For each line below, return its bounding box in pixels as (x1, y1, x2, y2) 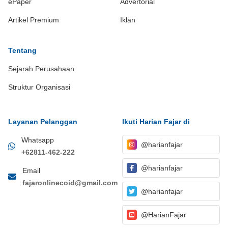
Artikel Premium (8, 16, 59, 24)
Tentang (8, 46, 37, 54)
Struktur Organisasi (8, 83, 70, 91)
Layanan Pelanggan (8, 118, 77, 126)
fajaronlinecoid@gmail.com (22, 179, 118, 187)
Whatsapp (21, 136, 54, 144)
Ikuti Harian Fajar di (122, 118, 190, 126)
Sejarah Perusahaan (8, 65, 74, 73)
